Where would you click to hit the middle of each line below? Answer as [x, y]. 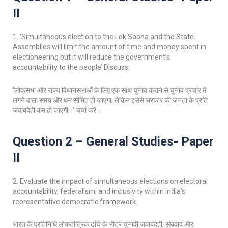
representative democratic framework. [75, 202]
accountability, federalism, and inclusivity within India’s [99, 191]
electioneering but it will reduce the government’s [91, 57]
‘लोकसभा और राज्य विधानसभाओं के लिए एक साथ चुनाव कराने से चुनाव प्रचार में [109, 90]
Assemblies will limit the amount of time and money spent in [109, 47]
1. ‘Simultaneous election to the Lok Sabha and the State [103, 37]
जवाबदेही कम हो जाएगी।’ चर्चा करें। [57, 110]
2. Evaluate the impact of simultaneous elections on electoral [110, 181]
